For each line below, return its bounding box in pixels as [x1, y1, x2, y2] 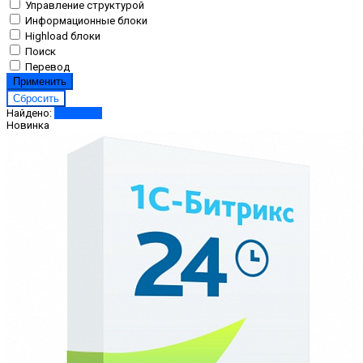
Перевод [25, 61, 70, 74]
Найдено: [6, 107, 54, 120]
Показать [54, 107, 102, 120]
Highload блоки [25, 30, 100, 43]
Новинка [6, 119, 49, 132]
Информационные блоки [25, 15, 147, 28]
